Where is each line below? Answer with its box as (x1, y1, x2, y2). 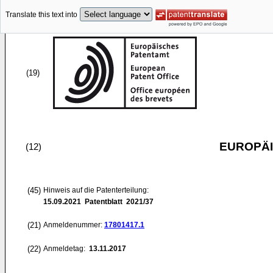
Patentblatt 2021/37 (81, 197, 154, 206)
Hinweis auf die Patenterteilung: (43, 186, 149, 194)
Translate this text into (5, 10, 77, 19)
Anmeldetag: (43, 244, 87, 253)
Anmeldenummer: (43, 221, 104, 229)
